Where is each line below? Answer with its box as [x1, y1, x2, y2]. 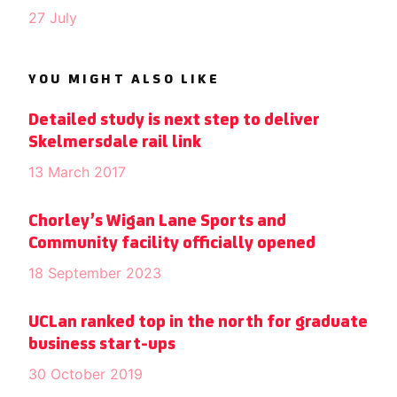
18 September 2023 [28, 264, 161, 282]
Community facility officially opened [28, 235, 315, 253]
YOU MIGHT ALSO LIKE [28, 73, 220, 87]
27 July [28, 9, 77, 27]
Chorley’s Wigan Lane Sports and [28, 213, 286, 230]
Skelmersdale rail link [28, 134, 201, 152]
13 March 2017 [28, 163, 126, 181]
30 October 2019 [28, 365, 143, 383]
